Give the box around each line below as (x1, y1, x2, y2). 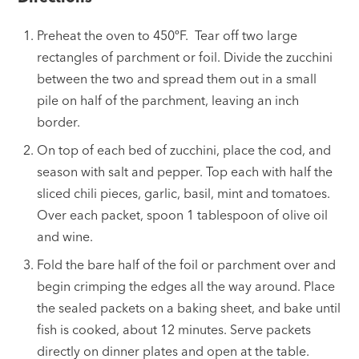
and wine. (37, 228, 94, 244)
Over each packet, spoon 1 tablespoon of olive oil (37, 206, 329, 223)
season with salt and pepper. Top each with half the (37, 163, 333, 179)
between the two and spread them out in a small (37, 70, 317, 87)
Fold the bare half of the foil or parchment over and (37, 256, 337, 272)
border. (37, 113, 81, 130)
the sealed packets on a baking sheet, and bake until (37, 299, 341, 316)
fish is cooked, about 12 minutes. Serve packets (37, 321, 312, 337)
